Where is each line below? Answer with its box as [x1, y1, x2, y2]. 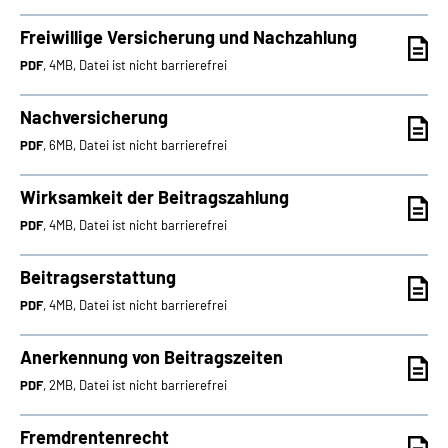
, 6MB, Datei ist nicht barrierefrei [43, 137, 227, 153]
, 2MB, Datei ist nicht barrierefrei [43, 377, 227, 393]
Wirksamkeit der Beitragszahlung [20, 186, 289, 208]
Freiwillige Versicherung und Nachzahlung [20, 26, 357, 48]
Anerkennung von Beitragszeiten [20, 346, 283, 368]
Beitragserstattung [20, 266, 176, 288]
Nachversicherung [20, 106, 168, 128]
